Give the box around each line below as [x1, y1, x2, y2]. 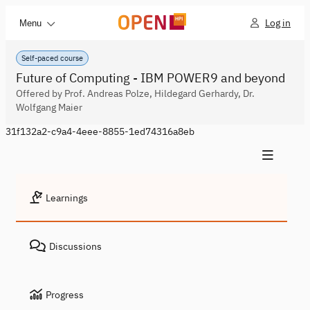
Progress [46, 289, 84, 301]
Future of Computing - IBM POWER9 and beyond [16, 70, 285, 86]
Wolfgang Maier [16, 101, 82, 113]
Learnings [46, 192, 88, 204]
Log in [265, 17, 291, 29]
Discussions [49, 240, 102, 253]
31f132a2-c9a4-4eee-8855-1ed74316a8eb [6, 125, 194, 138]
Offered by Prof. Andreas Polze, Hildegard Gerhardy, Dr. [16, 87, 255, 100]
